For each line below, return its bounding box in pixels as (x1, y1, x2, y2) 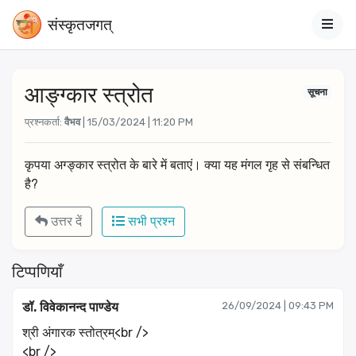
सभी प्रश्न (125, 214, 175, 229)
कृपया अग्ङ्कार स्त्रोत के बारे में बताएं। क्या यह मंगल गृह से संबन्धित (25, 157, 330, 172)
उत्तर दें (48, 214, 82, 229)
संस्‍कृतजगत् (48, 14, 112, 35)
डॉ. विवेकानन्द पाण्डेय (22, 300, 118, 315)
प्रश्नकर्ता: (25, 116, 64, 128)
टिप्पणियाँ (12, 262, 63, 281)
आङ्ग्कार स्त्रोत (25, 82, 153, 108)
